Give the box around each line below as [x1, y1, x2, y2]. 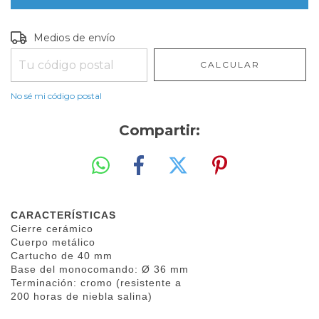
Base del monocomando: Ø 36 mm [11, 263, 189, 275]
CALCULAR [200, 59, 261, 70]
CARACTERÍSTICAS [11, 209, 116, 221]
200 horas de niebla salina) [11, 290, 152, 302]
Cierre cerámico [11, 222, 93, 234]
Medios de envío [33, 31, 116, 44]
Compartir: [119, 122, 200, 139]
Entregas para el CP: [11, 30, 111, 43]
